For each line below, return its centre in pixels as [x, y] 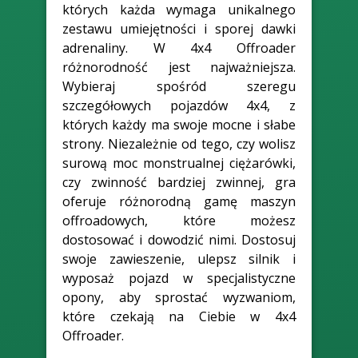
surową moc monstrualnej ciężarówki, [179, 163]
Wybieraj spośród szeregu [179, 86]
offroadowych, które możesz [179, 220]
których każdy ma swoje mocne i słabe [179, 124]
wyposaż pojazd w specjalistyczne [179, 278]
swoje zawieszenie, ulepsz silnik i [179, 259]
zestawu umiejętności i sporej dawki [179, 28]
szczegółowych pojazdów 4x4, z [179, 105]
